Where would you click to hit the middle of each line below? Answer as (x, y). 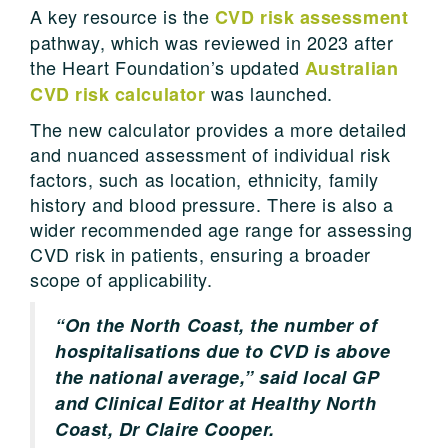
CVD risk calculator (118, 93)
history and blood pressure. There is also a (212, 203)
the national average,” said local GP (217, 376)
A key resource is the (122, 15)
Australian (351, 67)
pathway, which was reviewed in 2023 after (212, 41)
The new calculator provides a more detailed (218, 128)
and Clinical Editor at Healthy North (216, 402)
